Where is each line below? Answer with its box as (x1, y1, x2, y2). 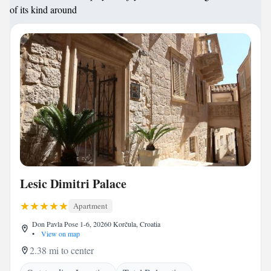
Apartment (73, 200, 108, 211)
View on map (39, 229, 80, 238)
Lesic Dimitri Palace (20, 175, 126, 192)
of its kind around (10, 3, 77, 16)
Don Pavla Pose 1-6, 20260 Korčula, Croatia (32, 219, 160, 229)
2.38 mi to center (30, 244, 94, 256)
